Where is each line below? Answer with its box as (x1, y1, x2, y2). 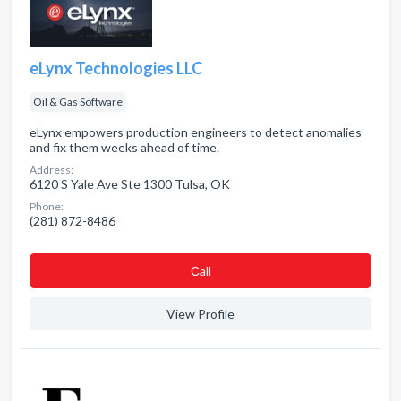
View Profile (166, 306, 235, 321)
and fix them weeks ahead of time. (30, 140, 219, 155)
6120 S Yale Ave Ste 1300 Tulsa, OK (30, 176, 230, 192)
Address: (30, 163, 73, 176)
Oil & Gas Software (33, 95, 123, 108)
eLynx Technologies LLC (30, 58, 202, 78)
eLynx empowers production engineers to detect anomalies (30, 124, 362, 140)
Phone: (30, 200, 64, 213)
